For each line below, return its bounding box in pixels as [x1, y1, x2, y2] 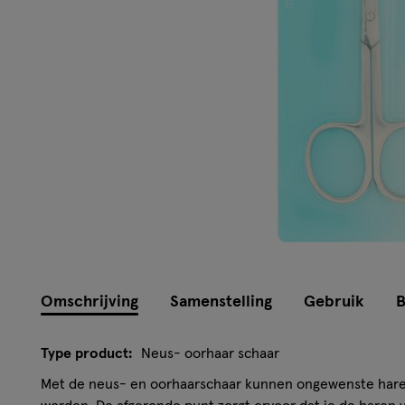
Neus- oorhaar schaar [141, 345, 279, 361]
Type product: [41, 345, 132, 361]
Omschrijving [41, 293, 138, 310]
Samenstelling [170, 293, 272, 310]
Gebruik [304, 293, 364, 310]
